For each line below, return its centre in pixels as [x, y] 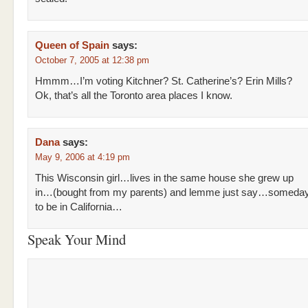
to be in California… [79, 207]
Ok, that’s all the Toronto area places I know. [134, 96]
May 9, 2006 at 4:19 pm [82, 157]
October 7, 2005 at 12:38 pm [92, 60]
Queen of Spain [72, 45]
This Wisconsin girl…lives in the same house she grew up [164, 178]
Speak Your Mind [77, 239]
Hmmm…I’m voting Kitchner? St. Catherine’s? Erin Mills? [164, 81]
